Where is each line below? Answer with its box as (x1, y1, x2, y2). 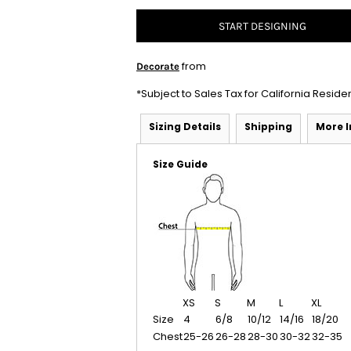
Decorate (136, 60, 179, 72)
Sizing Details (149, 120, 221, 133)
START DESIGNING (219, 20, 306, 34)
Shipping (244, 120, 292, 133)
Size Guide (153, 157, 208, 171)
